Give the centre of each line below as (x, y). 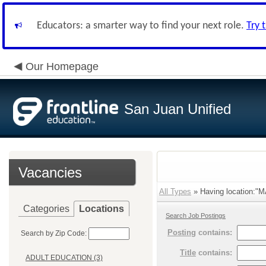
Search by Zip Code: (54, 233)
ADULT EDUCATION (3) (64, 258)
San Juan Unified (178, 109)
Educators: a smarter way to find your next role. (142, 26)
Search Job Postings (196, 216)
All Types (175, 191)
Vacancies (50, 172)
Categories (46, 209)
